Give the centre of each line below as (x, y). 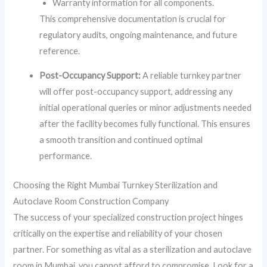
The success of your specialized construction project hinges (128, 218)
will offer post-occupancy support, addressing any (136, 92)
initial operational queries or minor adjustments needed (146, 108)
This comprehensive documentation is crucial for (133, 18)
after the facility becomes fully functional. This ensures (145, 124)
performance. (66, 156)
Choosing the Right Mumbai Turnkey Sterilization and (116, 185)
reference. (60, 51)
